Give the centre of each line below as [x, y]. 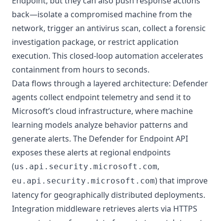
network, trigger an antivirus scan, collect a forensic [109, 28]
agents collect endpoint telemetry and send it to [101, 97]
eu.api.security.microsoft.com [83, 181]
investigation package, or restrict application [95, 42]
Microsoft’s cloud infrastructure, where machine [102, 111]
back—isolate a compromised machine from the [102, 14]
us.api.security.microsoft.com [86, 166]
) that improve [181, 181]
